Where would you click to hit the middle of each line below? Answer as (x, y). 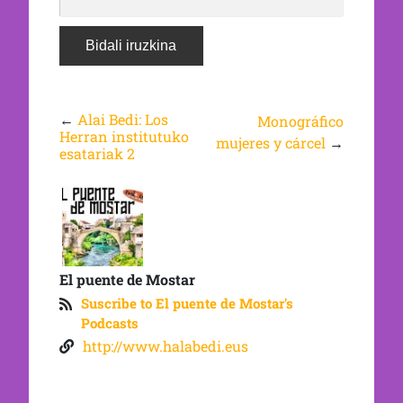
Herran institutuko (124, 137)
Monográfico (301, 121)
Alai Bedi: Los (122, 120)
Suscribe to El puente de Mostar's (187, 304)
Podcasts (109, 323)
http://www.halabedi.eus (165, 346)
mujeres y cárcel (271, 143)
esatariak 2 (97, 154)
